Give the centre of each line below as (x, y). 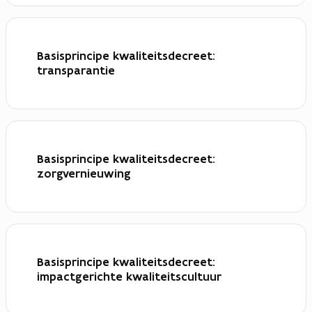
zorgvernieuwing (84, 174)
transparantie (76, 71)
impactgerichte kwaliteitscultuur (129, 277)
